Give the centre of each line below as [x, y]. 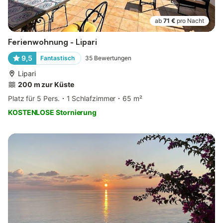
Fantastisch [57, 58]
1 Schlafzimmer [91, 98]
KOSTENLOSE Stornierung [53, 112]
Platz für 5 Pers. [34, 98]
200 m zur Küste [46, 84]
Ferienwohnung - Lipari [53, 42]
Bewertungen [112, 58]
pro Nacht [190, 20]
